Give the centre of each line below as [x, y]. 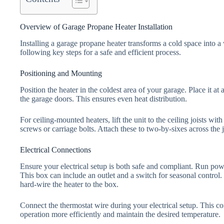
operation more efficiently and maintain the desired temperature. [120, 214]
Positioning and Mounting [61, 73]
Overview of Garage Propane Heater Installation [96, 27]
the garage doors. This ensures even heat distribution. [103, 99]
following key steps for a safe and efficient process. [100, 52]
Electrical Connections [55, 150]
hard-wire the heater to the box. [69, 184]
